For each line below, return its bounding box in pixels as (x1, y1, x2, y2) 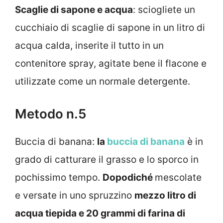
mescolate (155, 171, 202, 183)
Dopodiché (103, 171, 155, 183)
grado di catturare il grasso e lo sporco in (15, 153, 199, 165)
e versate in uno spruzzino (15, 189, 134, 201)
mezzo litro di (134, 189, 196, 201)
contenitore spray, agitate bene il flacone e (15, 58, 207, 70)
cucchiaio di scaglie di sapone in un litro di (15, 22, 205, 34)
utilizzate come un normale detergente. (15, 76, 190, 88)
